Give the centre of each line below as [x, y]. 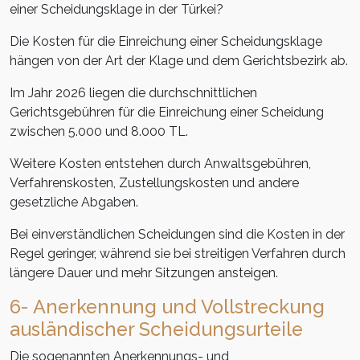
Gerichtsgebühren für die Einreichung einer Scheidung [167, 112]
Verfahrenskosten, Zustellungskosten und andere [154, 183]
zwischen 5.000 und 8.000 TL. [99, 132]
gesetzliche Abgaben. [74, 202]
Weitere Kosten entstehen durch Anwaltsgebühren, [160, 164]
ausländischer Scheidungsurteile [156, 329]
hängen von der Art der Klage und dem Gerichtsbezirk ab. [179, 61]
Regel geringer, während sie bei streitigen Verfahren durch [178, 254]
